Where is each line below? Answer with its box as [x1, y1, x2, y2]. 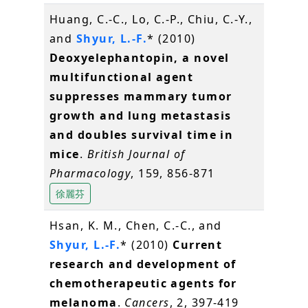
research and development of [49, 256, 236, 272]
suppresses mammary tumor [49, 88, 232, 104]
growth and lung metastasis [49, 107, 232, 123]
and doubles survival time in [49, 126, 234, 142]
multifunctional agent [49, 69, 194, 85]
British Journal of [87, 146, 186, 162]
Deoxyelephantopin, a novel [49, 49, 230, 65]
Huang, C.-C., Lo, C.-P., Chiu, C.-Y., [49, 11, 253, 27]
